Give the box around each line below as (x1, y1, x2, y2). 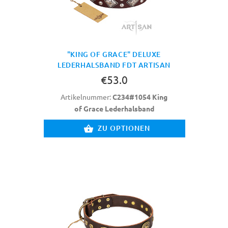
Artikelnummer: (61, 92, 112, 102)
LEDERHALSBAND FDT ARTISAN (57, 60, 170, 70)
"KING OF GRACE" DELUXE (67, 49, 161, 60)
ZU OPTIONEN (98, 123, 150, 133)
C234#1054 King (112, 92, 167, 102)
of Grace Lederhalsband (74, 104, 154, 113)
